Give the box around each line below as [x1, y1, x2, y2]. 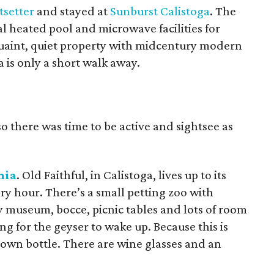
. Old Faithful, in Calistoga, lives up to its [17, 168, 226, 182]
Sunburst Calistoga [110, 4, 210, 18]
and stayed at [34, 4, 110, 18]
